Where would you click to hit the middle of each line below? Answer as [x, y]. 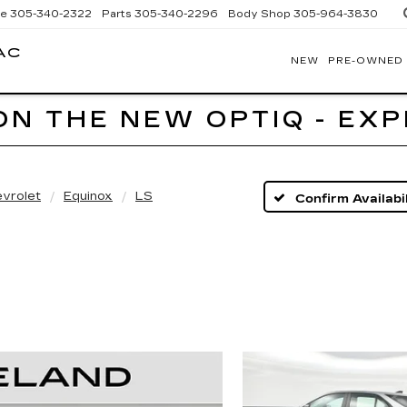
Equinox [88, 196]
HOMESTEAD [107, 104]
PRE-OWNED [366, 61]
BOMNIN [78, 69]
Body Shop [260, 14]
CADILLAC [92, 86]
